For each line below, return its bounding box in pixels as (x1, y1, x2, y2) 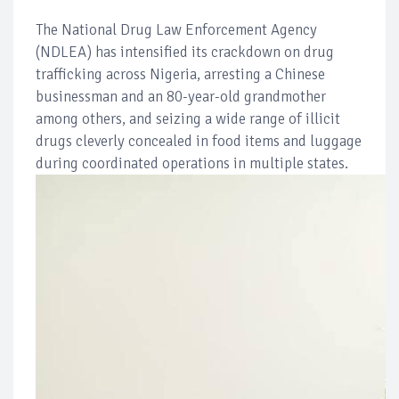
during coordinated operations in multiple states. (36, 154, 348, 174)
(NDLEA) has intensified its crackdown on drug (36, 43, 334, 62)
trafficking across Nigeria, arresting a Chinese (36, 65, 325, 85)
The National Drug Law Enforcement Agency (36, 20, 317, 40)
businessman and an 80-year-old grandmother (36, 87, 326, 107)
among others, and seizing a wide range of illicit (36, 110, 340, 129)
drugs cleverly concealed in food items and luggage (36, 132, 362, 151)
